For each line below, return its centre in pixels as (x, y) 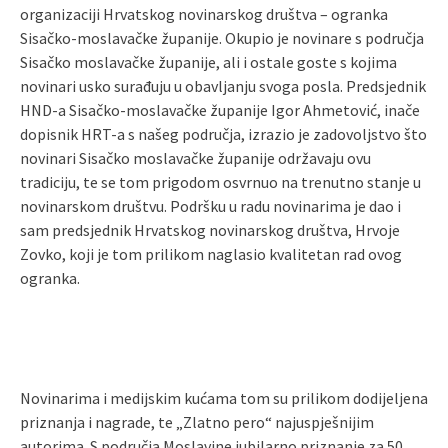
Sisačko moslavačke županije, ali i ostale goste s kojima (208, 62)
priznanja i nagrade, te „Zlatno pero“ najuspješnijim (197, 422)
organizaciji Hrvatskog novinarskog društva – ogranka (204, 14)
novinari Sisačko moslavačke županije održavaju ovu (195, 158)
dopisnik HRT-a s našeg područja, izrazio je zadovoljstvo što (223, 134)
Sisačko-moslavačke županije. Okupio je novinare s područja (222, 38)
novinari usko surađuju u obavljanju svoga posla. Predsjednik (223, 86)
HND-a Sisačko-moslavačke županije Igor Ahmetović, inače (220, 110)
